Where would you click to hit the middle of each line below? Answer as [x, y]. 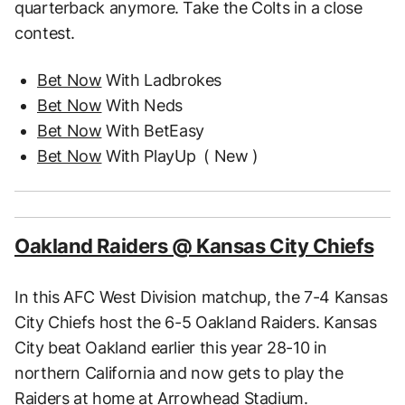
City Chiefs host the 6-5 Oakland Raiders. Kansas [196, 323]
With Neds [142, 106]
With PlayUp [149, 156]
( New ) [231, 156]
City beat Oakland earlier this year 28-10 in [171, 348]
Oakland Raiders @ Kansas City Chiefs [194, 246]
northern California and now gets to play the [179, 373]
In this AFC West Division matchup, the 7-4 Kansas [201, 297]
